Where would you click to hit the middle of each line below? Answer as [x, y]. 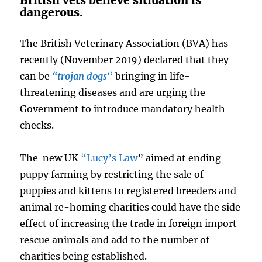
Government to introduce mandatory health [123, 109]
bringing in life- [152, 76]
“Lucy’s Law [109, 158]
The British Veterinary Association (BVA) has [124, 44]
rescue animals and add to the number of [115, 240]
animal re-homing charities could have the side [130, 207]
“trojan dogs [80, 76]
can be [36, 76]
